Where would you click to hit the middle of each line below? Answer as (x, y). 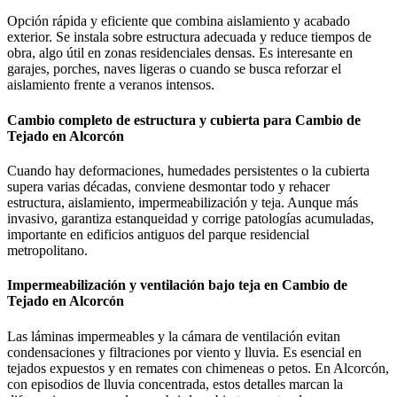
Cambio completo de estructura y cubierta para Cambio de (184, 120)
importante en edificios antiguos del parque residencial (158, 234)
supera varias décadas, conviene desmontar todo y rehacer (168, 187)
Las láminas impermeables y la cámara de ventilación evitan (174, 336)
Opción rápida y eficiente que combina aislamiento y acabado (179, 21)
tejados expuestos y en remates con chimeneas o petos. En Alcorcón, (198, 368)
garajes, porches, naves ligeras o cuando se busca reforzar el (174, 69)
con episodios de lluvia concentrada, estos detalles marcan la (175, 384)
